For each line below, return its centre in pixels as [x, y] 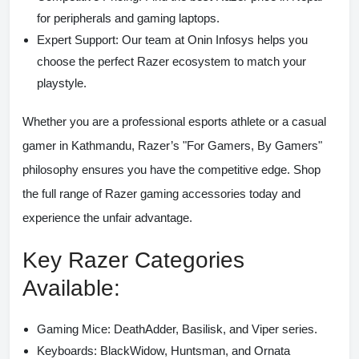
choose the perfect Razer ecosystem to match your [171, 61]
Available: [71, 288]
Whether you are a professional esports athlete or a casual [174, 121]
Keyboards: [67, 350]
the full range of [64, 193]
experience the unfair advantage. [107, 217]
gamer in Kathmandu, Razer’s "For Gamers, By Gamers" [172, 145]
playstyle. [62, 83]
